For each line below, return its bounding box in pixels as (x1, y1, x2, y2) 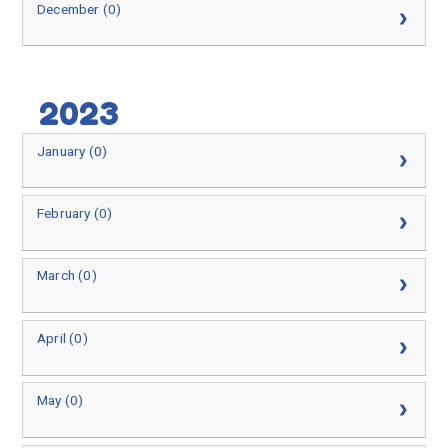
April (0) (37, 329, 88, 346)
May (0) (37, 392, 84, 409)
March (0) (37, 267, 97, 284)
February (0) (37, 205, 113, 222)
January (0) (37, 142, 108, 159)
